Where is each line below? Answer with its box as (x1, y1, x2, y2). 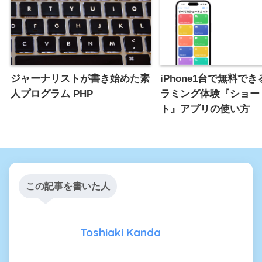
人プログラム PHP (11, 87, 93, 99)
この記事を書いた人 (26, 181, 110, 191)
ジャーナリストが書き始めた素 (11, 72, 150, 84)
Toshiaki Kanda (80, 225, 161, 240)
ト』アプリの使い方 (160, 102, 250, 115)
